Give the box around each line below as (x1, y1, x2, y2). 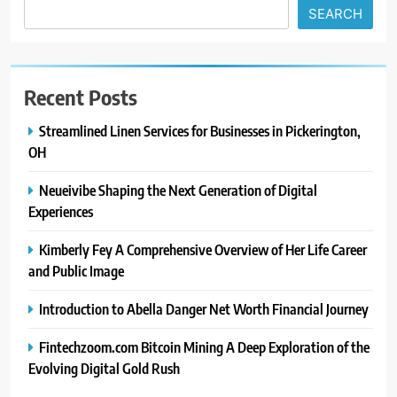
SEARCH (308, 4, 362, 22)
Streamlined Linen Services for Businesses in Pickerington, (39, 121, 361, 140)
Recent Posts (24, 82, 137, 110)
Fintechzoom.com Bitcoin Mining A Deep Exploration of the (39, 337, 370, 356)
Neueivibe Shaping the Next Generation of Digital (39, 180, 317, 199)
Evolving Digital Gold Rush (28, 358, 180, 378)
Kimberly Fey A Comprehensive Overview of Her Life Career (39, 239, 367, 259)
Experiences (28, 201, 93, 221)
